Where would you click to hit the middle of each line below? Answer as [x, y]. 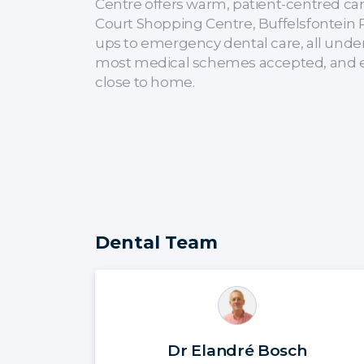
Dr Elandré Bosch [237, 350]
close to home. [145, 82]
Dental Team [156, 242]
